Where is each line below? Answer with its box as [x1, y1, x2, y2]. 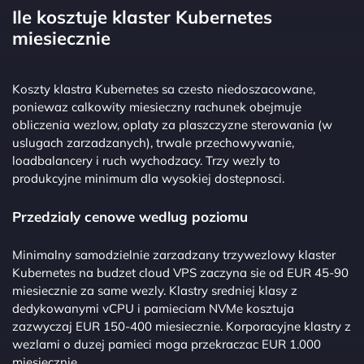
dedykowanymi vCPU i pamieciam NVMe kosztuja [12, 300, 294, 316]
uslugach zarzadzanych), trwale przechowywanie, [12, 134, 294, 150]
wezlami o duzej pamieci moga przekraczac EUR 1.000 [12, 336, 321, 352]
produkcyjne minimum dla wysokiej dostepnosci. [12, 170, 284, 186]
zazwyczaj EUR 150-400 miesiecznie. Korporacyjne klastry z [12, 318, 351, 334]
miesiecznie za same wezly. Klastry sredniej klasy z [12, 282, 297, 298]
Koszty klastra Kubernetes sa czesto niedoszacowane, [12, 80, 315, 97]
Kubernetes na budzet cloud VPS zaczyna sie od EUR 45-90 [12, 264, 349, 280]
